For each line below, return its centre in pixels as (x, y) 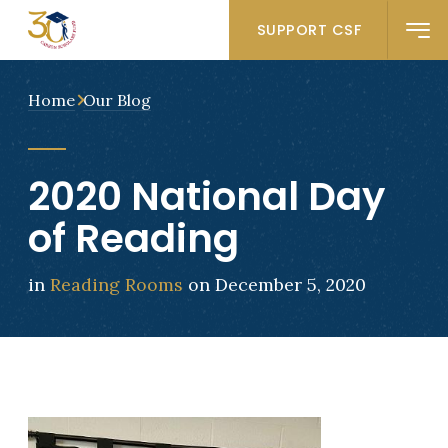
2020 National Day (206, 196)
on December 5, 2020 (274, 284)
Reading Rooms (116, 284)
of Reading (133, 238)
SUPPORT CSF (309, 29)
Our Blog (116, 99)
